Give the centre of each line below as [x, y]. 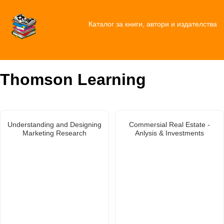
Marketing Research [54, 133]
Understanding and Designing [54, 124]
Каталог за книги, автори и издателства [152, 24]
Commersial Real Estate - [169, 124]
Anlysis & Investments [169, 133]
